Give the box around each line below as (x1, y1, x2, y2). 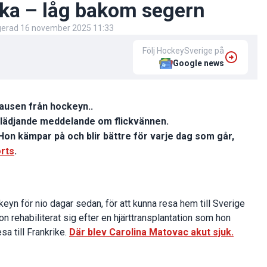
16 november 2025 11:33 (20, 23, 114, 33)
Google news (173, 58, 224, 69)
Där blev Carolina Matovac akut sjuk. (69, 226, 234, 238)
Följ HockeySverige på (142, 46, 224, 56)
